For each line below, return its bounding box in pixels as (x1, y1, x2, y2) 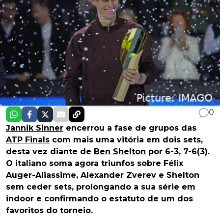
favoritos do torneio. (6, 206, 93, 216)
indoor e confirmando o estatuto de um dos (6, 194, 193, 204)
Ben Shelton (94, 147, 146, 157)
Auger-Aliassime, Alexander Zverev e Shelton (6, 170, 199, 180)
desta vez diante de (6, 147, 94, 157)
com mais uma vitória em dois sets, (50, 135, 203, 145)
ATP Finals (6, 135, 50, 145)
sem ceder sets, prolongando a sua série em (6, 182, 195, 192)
